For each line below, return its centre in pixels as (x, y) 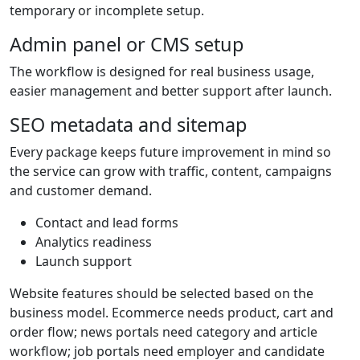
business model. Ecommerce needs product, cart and (172, 313)
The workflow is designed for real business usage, (162, 72)
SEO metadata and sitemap (128, 125)
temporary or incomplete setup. (107, 11)
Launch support (84, 262)
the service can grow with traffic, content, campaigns (171, 172)
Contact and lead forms (107, 223)
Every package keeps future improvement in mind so (170, 152)
